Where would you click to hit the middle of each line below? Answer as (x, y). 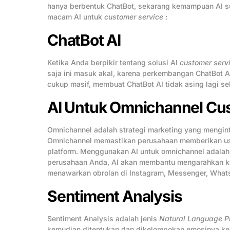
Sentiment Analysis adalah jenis (103, 219)
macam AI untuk (76, 16)
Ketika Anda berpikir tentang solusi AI (113, 62)
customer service (134, 16)
